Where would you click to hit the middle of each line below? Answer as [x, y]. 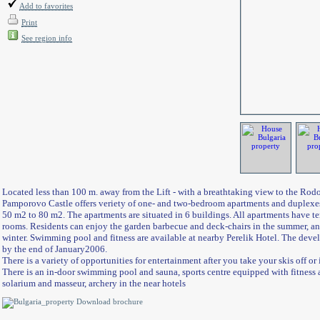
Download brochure [109, 301]
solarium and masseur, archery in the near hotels [94, 283]
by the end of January [44, 249]
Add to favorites [46, 6]
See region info [47, 38]
